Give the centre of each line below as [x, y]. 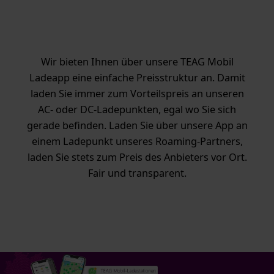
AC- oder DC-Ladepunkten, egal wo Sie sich [137, 110]
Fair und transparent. [137, 173]
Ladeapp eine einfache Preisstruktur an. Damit [137, 78]
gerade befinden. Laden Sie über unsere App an [137, 126]
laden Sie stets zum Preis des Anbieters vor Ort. [137, 157]
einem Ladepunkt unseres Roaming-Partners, [137, 142]
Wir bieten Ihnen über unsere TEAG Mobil [137, 62]
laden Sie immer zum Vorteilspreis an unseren [137, 94]
